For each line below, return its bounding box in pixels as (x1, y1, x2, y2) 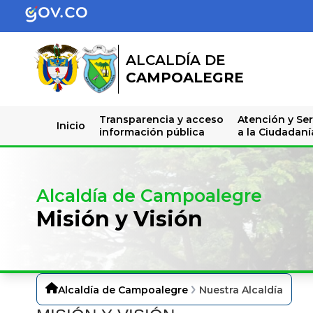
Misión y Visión (36, 206, 203, 233)
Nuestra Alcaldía (199, 283, 284, 296)
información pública (99, 125, 205, 138)
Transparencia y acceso (99, 112, 224, 126)
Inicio (56, 119, 85, 132)
